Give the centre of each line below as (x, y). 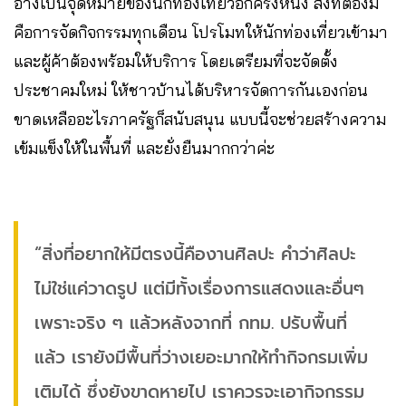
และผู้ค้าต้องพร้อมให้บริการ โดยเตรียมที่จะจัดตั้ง (176, 61)
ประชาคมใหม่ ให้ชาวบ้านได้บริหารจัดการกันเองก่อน (191, 90)
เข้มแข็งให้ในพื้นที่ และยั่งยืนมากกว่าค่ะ (144, 148)
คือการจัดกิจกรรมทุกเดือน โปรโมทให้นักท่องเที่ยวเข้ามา (201, 32)
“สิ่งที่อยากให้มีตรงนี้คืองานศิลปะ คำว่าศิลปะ (195, 254)
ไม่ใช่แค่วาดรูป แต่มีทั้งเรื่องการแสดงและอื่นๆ (199, 289)
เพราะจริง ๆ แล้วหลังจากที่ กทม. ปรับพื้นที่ (191, 323)
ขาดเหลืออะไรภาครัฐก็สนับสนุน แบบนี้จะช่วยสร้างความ (200, 119)
